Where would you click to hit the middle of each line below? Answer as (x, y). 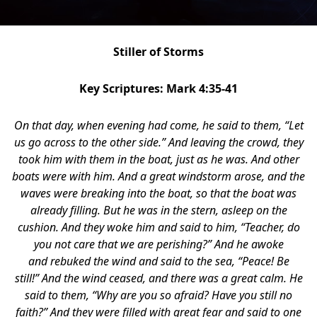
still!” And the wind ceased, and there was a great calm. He (158, 278)
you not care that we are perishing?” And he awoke (158, 244)
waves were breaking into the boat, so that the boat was (158, 193)
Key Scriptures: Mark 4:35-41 (158, 88)
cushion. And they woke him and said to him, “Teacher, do (158, 227)
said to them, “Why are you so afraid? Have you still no (158, 295)
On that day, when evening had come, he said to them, (149, 125)
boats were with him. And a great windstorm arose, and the (158, 176)
